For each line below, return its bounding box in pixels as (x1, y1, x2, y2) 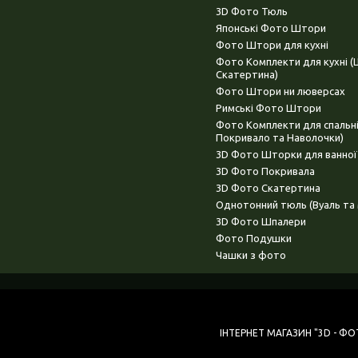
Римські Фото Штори (216, 102, 321, 114)
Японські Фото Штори (216, 22, 326, 34)
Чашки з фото (216, 249, 286, 261)
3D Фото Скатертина (216, 182, 320, 194)
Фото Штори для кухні (216, 39, 328, 51)
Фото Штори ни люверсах (216, 86, 345, 97)
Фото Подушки (216, 233, 292, 245)
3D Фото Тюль (216, 6, 288, 18)
